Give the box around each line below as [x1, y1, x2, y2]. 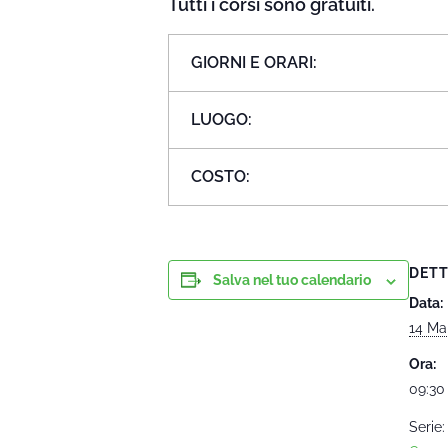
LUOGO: [191, 109, 253, 129]
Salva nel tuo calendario [213, 272, 371, 289]
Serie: [409, 419, 445, 436]
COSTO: [191, 166, 251, 186]
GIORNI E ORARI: [191, 52, 318, 72]
